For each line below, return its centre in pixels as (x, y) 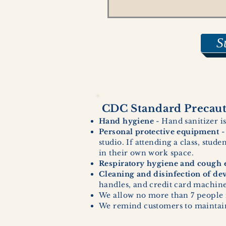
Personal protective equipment (159, 132)
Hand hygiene (127, 121)
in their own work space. (147, 153)
